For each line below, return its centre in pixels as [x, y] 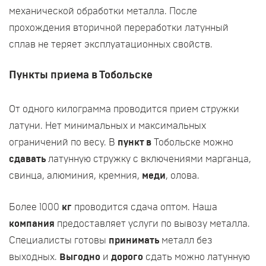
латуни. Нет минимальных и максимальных [107, 126]
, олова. [183, 176]
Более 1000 [35, 207]
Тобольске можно [194, 142]
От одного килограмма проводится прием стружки [124, 109]
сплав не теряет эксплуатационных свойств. [111, 45]
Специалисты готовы [59, 240]
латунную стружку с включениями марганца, [150, 159]
